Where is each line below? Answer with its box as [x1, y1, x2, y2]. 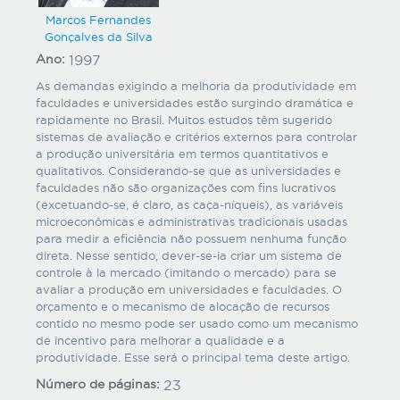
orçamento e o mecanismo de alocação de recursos [36, 299, 329, 312]
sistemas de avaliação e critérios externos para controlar [36, 129, 357, 143]
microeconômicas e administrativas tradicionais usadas [36, 214, 347, 228]
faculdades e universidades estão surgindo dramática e [36, 96, 354, 109]
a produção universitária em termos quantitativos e [36, 146, 329, 160]
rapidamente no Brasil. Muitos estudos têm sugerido [36, 112, 332, 126]
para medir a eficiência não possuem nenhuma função [36, 231, 346, 245]
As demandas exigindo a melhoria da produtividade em [36, 79, 356, 92]
